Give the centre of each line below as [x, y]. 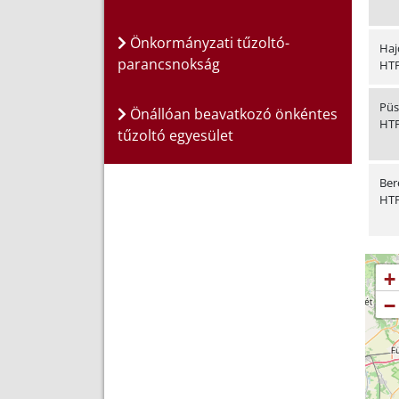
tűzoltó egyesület [175, 136]
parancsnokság [169, 65]
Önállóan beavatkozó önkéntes [232, 114]
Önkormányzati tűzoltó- [208, 43]
